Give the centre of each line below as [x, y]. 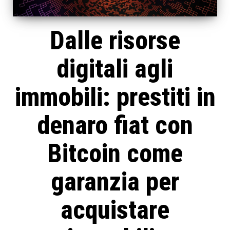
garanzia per [115, 182]
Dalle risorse [115, 41]
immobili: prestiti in [115, 97]
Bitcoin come [115, 154]
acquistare [115, 210]
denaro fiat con [115, 126]
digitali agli [115, 69]
